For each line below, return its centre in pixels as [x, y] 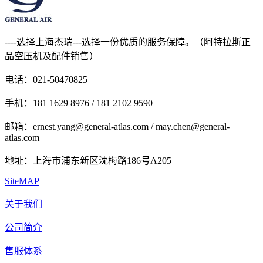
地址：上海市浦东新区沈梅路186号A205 [88, 160]
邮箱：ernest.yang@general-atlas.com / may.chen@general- [117, 126]
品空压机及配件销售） [52, 56]
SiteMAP [22, 181]
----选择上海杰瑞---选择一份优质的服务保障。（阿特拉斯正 [128, 42]
